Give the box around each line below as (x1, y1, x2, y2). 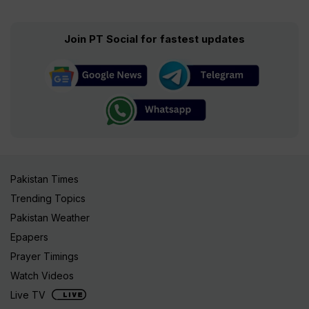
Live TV (10, 289, 48, 301)
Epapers (10, 231, 48, 243)
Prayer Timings (10, 250, 81, 263)
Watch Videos (10, 270, 74, 282)
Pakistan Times (10, 173, 79, 186)
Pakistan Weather (10, 212, 90, 224)
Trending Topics (10, 192, 86, 205)
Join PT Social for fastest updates (64, 32, 245, 46)
